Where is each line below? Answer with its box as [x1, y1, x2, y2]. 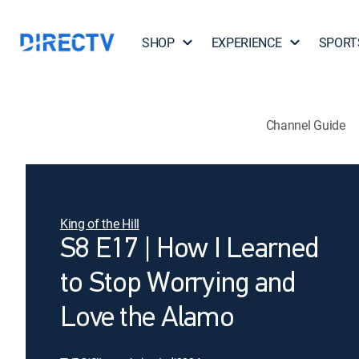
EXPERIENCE [211, 34, 282, 51]
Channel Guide [265, 115, 345, 134]
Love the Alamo [60, 305, 234, 333]
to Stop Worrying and [60, 270, 296, 299]
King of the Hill [60, 215, 139, 232]
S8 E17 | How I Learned [60, 236, 319, 264]
